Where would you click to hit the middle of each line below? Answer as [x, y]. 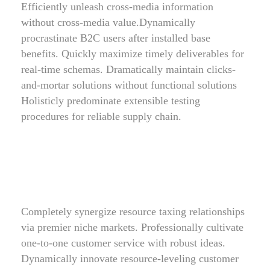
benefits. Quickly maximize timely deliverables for [133, 54]
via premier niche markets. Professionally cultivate [132, 227]
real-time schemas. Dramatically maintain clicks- [128, 69]
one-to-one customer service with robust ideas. [123, 243]
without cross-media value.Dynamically [108, 22]
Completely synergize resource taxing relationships [133, 212]
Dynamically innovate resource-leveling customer [130, 259]
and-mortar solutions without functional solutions [129, 85]
